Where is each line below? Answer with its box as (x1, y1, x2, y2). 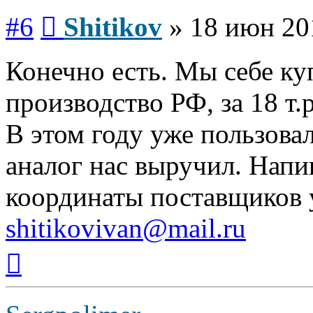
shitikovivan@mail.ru (6, 212, 246, 243)
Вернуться (21, 242, 71, 255)
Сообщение (56, 6, 111, 18)
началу (21, 268, 53, 280)
